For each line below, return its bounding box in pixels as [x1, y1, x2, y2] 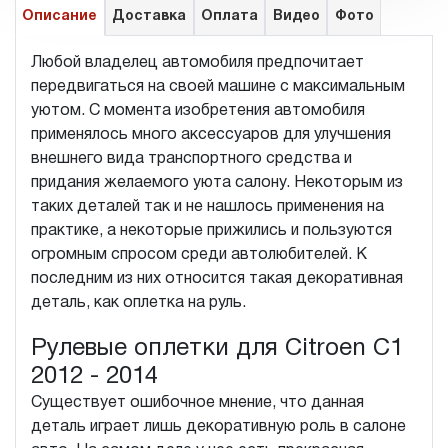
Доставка [112, 9, 187, 23]
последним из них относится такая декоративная [31, 271, 403, 286]
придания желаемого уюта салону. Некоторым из [31, 175, 403, 190]
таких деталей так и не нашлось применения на [31, 199, 384, 214]
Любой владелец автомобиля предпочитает [31, 55, 364, 70]
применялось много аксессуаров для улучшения [31, 127, 391, 142]
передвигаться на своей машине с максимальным [31, 79, 405, 94]
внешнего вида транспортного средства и [31, 151, 352, 166]
